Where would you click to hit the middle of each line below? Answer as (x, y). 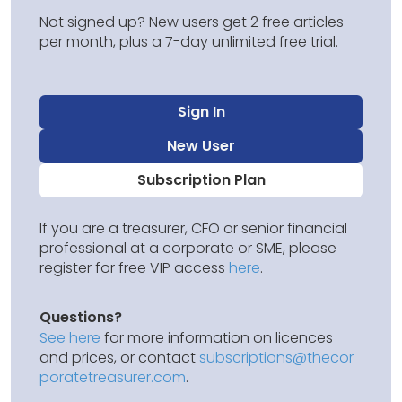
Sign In (201, 111)
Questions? (81, 317)
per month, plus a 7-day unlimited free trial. (189, 41)
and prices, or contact (119, 357)
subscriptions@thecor (276, 357)
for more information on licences (217, 337)
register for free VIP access (134, 267)
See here (70, 337)
